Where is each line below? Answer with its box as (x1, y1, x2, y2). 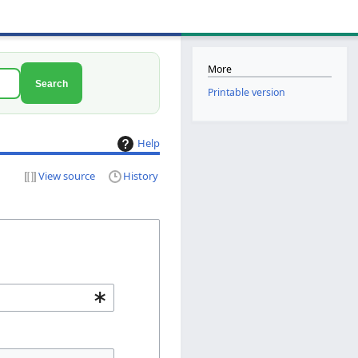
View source (38, 168, 95, 183)
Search (35, 78, 68, 89)
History (123, 168, 158, 183)
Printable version (207, 86, 285, 100)
